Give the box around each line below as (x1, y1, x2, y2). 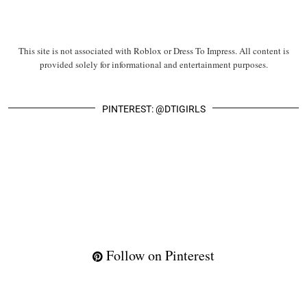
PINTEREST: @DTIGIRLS (101, 103, 206, 114)
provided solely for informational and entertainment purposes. (39, 58, 268, 71)
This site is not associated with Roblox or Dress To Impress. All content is (18, 44, 289, 57)
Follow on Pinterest (103, 246, 214, 265)
